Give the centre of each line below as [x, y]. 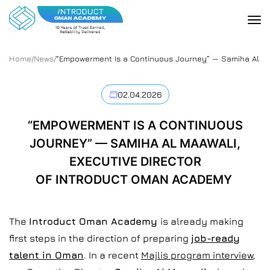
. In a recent [112, 255]
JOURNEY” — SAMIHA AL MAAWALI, [135, 143]
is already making [202, 221]
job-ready [215, 238]
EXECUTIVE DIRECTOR [135, 162]
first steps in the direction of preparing [100, 238]
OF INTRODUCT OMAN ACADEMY [135, 180]
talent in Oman [46, 255]
